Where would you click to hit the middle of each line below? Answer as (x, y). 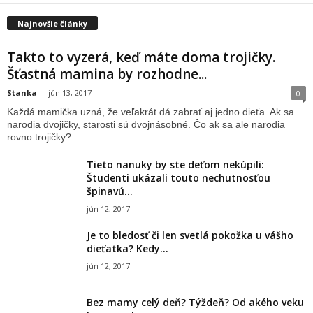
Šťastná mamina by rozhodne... (107, 74)
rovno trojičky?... (43, 137)
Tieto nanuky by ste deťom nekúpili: (175, 165)
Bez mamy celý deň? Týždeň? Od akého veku (195, 303)
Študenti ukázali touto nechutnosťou (179, 178)
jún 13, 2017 (70, 93)
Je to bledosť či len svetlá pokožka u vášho (190, 235)
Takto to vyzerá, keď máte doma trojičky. (141, 58)
